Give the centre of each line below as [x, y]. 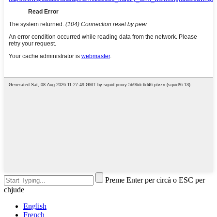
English [35, 206]
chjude [14, 190]
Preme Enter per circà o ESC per [155, 180]
